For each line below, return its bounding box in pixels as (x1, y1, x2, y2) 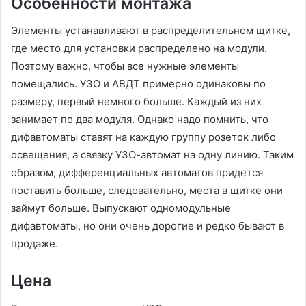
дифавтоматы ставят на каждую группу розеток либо (11, 130, 276, 144)
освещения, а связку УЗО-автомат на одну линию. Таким (11, 148, 294, 162)
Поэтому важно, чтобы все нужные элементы (11, 59, 239, 73)
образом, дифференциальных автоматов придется (11, 166, 263, 180)
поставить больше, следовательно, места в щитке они (11, 184, 283, 197)
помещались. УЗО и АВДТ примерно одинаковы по (11, 77, 266, 91)
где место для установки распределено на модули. (11, 42, 267, 55)
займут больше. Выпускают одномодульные (11, 201, 231, 215)
